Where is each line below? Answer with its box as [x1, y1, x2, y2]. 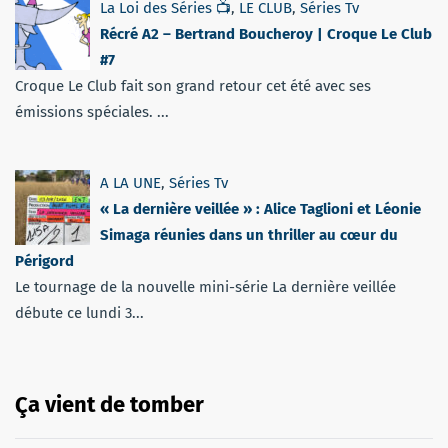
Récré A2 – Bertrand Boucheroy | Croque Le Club [100, 24, 432, 43]
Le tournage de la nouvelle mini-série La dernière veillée [15, 277, 396, 296]
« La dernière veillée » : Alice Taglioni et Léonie [100, 199, 421, 218]
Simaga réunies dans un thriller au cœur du [100, 225, 398, 244]
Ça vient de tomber [15, 390, 204, 418]
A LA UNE [100, 173, 161, 192]
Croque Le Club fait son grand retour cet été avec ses [15, 76, 371, 95]
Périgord [15, 251, 74, 270]
